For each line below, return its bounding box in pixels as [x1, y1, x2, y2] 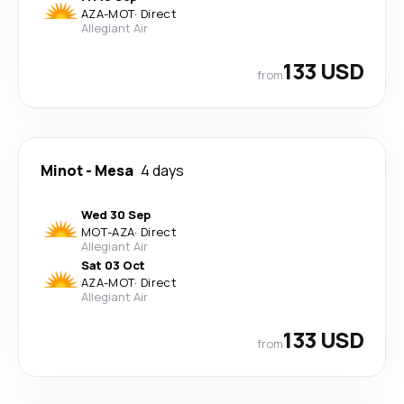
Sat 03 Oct [81, 257, 145, 273]
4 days [141, 161, 184, 180]
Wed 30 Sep [81, 207, 151, 223]
